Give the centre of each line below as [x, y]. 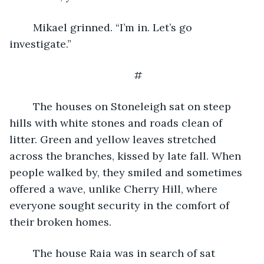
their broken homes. [62, 222]
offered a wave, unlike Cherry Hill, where [115, 189]
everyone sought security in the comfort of [121, 205]
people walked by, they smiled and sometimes [127, 172]
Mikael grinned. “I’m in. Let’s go [27, 27]
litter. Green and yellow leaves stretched [114, 139]
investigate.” [40, 44]
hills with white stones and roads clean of [117, 123]
